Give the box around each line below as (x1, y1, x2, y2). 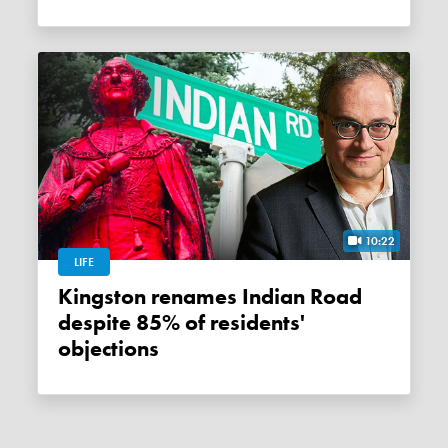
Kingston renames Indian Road (58, 283, 74, 312)
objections (58, 335, 160, 364)
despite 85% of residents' (58, 309, 306, 338)
